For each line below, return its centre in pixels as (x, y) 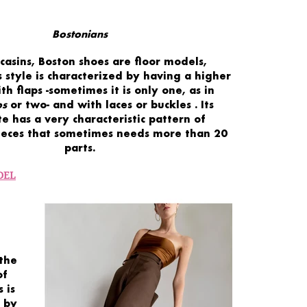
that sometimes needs (89, 133)
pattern (170, 119)
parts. (79, 147)
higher (213, 75)
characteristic (109, 119)
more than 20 (191, 133)
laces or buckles (148, 104)
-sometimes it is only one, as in (131, 90)
